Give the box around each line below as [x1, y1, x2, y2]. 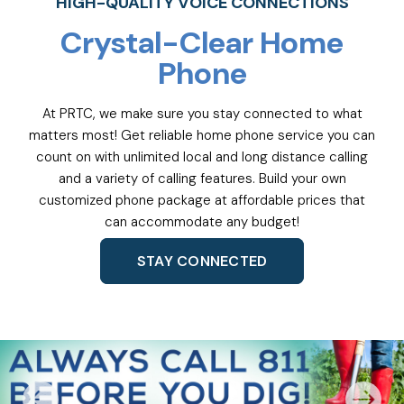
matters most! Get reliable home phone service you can [29, 125, 375, 144]
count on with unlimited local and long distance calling [36, 147, 368, 166]
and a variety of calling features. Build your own [58, 169, 346, 188]
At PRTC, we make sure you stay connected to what [41, 104, 363, 123]
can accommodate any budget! [105, 212, 299, 231]
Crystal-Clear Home [60, 22, 344, 63]
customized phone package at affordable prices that [39, 190, 365, 209]
